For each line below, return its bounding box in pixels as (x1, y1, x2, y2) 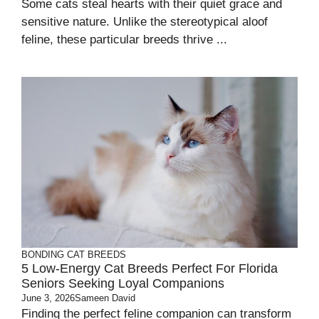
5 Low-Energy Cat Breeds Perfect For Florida (21, 261, 278, 276)
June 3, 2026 (21, 293, 75, 304)
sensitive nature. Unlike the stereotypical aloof (21, 15, 268, 29)
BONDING (21, 249, 64, 261)
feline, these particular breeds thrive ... (21, 33, 227, 47)
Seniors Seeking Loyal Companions (21, 276, 224, 291)
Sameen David (75, 293, 135, 304)
